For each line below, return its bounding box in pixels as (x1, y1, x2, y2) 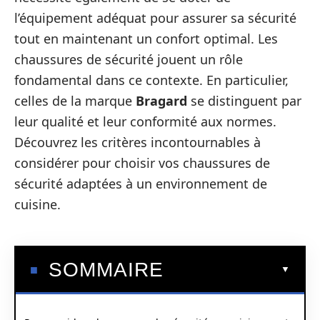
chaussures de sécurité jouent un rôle (14, 51, 243, 68)
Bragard (136, 92, 187, 109)
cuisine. (14, 196, 61, 213)
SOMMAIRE (49, 258, 164, 281)
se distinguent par (187, 92, 301, 109)
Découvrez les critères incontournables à (14, 134, 261, 151)
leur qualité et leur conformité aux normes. (14, 113, 276, 130)
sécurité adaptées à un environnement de (14, 175, 267, 192)
